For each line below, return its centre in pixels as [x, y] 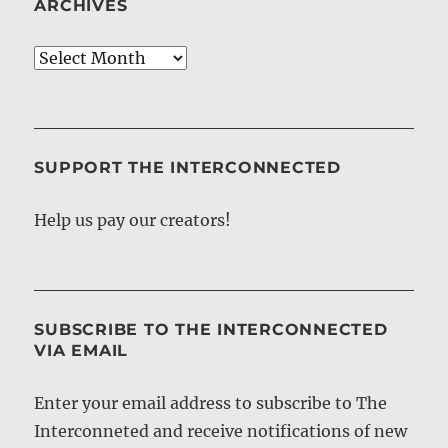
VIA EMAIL [81, 350]
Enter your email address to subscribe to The [211, 402]
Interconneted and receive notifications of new [221, 430]
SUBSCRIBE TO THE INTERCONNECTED [211, 329]
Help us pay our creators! [133, 219]
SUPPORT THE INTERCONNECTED [187, 167]
